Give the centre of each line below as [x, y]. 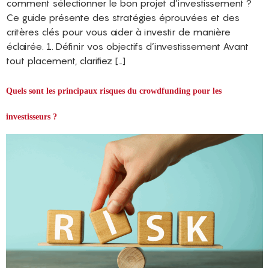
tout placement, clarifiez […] [66, 60]
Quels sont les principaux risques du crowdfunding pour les [114, 91]
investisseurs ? [32, 116]
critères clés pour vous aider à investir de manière [118, 32]
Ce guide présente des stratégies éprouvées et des [123, 17]
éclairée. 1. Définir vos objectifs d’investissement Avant [127, 46]
